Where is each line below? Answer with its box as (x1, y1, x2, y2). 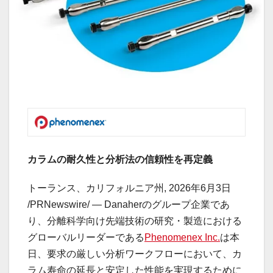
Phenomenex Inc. (144, 232, 220, 243)
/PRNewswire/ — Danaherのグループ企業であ (27, 199, 230, 210)
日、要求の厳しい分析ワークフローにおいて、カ (27, 249, 242, 260)
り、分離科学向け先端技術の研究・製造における (27, 216, 242, 227)
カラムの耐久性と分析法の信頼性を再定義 (27, 154, 213, 165)
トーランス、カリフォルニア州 (27, 183, 164, 194)
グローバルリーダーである (27, 232, 144, 243)
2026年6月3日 (169, 183, 231, 194)
